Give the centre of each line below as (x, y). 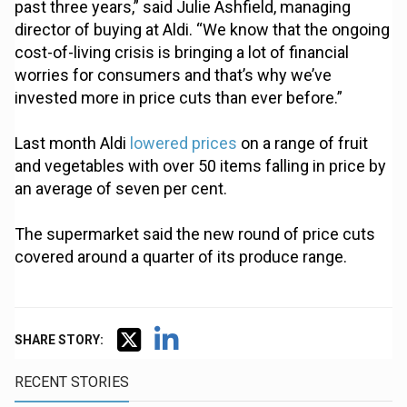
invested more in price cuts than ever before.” (179, 98)
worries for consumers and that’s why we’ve (174, 75)
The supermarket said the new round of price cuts (195, 234)
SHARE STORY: (60, 340)
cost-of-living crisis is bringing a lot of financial (182, 53)
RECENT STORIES (72, 382)
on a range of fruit (303, 144)
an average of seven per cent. (121, 189)
